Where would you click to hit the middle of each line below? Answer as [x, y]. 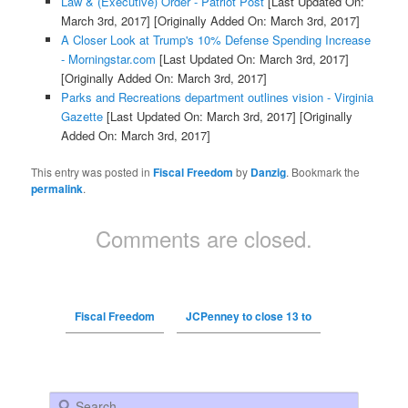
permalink [57, 189]
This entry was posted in [92, 172]
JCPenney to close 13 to [248, 316]
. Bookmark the [323, 172]
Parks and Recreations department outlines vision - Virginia [217, 97]
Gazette [82, 117]
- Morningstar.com [108, 59]
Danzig [269, 173]
